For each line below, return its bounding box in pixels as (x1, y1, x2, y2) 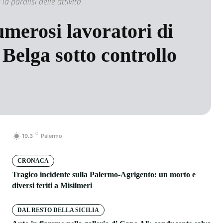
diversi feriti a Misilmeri (12, 181, 92, 190)
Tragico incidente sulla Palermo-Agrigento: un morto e (12, 170, 196, 179)
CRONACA (17, 157, 49, 164)
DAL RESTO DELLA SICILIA (17, 206, 99, 214)
